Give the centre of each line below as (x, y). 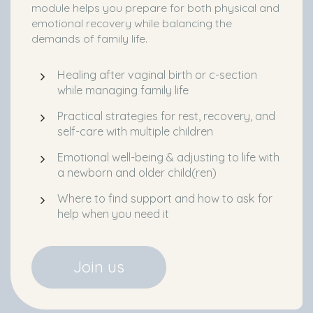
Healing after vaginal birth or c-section (157, 75)
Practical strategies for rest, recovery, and (166, 116)
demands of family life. (89, 39)
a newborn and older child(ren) (137, 173)
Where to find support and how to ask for (165, 199)
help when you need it (113, 214)
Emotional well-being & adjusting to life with (168, 158)
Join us (99, 267)
